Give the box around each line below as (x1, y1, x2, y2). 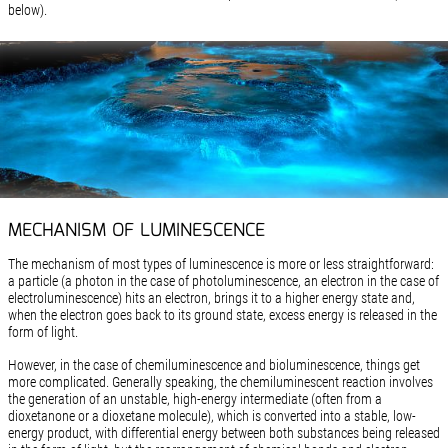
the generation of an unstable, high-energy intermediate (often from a (7, 390, 382, 407)
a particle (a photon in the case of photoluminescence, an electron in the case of (7, 272, 439, 289)
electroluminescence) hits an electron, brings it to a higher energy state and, (7, 289, 415, 306)
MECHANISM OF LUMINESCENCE (7, 216, 265, 245)
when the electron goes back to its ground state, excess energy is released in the (7, 306, 437, 323)
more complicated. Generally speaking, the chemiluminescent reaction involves (7, 373, 433, 390)
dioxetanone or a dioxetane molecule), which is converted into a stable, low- (7, 407, 416, 424)
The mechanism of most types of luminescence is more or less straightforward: (7, 255, 434, 272)
